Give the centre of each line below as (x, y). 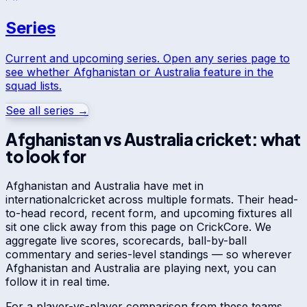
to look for (46, 156)
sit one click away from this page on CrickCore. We (138, 226)
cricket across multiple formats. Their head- (184, 199)
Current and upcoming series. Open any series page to (148, 58)
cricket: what (247, 139)
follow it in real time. (58, 281)
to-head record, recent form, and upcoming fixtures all (149, 213)
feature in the (237, 72)
